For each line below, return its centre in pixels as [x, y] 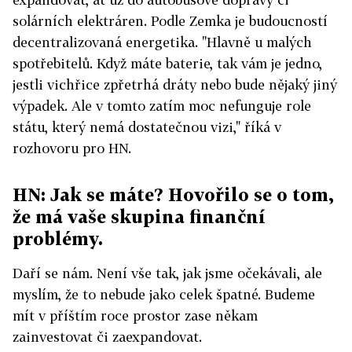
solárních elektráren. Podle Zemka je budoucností [170, 21]
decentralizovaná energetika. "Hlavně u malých [162, 42]
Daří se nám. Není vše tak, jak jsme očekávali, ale [167, 273]
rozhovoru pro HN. [72, 148]
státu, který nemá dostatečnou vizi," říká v [147, 127]
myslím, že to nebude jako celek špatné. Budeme [164, 294]
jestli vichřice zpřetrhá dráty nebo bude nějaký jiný [175, 84]
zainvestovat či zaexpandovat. [107, 337]
